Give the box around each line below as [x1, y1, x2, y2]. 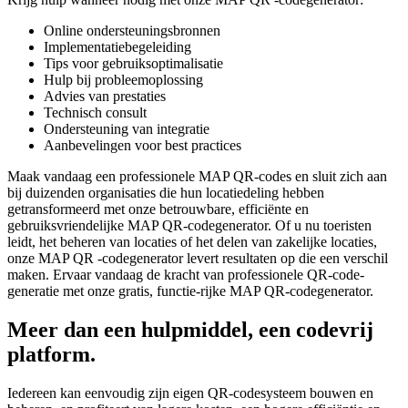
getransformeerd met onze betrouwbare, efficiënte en [7, 201, 309, 218]
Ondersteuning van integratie [44, 121, 209, 138]
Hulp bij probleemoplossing [44, 72, 203, 88]
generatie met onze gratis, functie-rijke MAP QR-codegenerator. [7, 283, 373, 300]
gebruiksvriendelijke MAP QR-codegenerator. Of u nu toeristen [7, 218, 372, 234]
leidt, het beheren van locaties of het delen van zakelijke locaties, [7, 234, 377, 250]
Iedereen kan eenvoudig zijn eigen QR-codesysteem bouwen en [7, 385, 373, 402]
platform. [7, 342, 96, 367]
